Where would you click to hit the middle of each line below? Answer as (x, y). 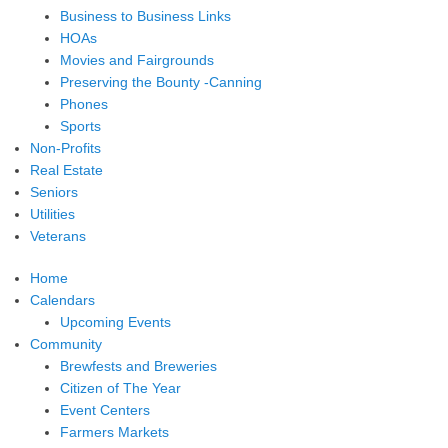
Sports (80, 126)
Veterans (58, 236)
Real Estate (66, 170)
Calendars (62, 300)
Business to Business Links (145, 16)
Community (66, 344)
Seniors (54, 192)
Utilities (52, 214)
